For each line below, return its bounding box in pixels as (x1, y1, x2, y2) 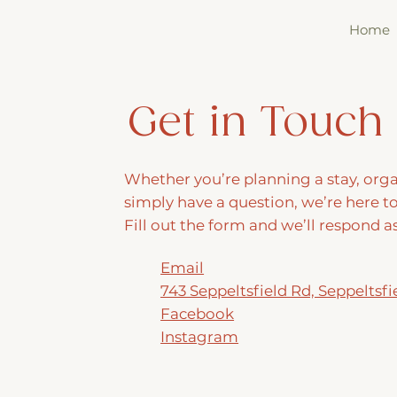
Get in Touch (127, 100, 384, 148)
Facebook (160, 305, 235, 323)
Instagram (160, 328, 239, 346)
